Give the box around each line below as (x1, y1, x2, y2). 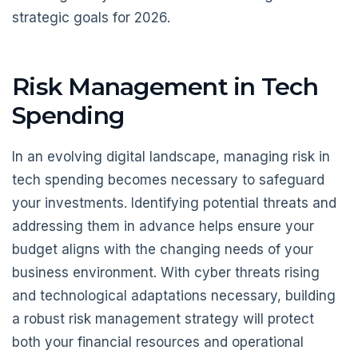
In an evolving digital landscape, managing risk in (12, 149, 330, 165)
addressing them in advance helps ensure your (12, 218, 314, 235)
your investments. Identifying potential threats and (12, 195, 336, 212)
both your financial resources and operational (12, 334, 304, 351)
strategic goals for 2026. (12, 9, 170, 26)
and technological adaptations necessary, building (12, 288, 336, 304)
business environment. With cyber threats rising (12, 265, 320, 281)
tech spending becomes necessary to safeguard (12, 172, 324, 189)
